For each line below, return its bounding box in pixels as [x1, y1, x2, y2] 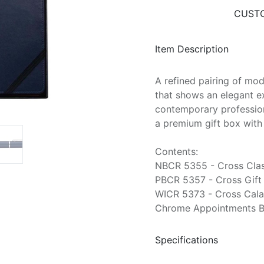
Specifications [155, 233, 218, 246]
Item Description [155, 42, 229, 55]
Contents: [155, 146, 198, 158]
